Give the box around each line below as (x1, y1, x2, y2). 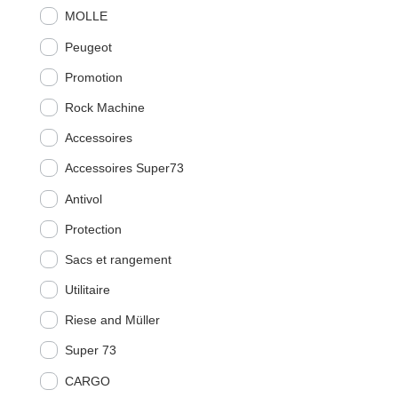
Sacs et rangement (64, 251, 171, 267)
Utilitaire (64, 283, 110, 298)
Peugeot (64, 39, 112, 54)
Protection (64, 221, 122, 236)
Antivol (64, 191, 102, 206)
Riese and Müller (64, 313, 160, 328)
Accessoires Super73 (64, 161, 184, 176)
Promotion (64, 69, 123, 84)
